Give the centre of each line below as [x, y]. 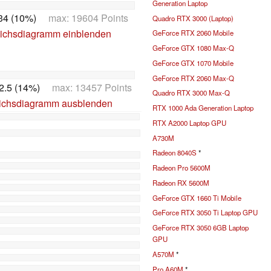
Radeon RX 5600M [181, 182]
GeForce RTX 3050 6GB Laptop [201, 228]
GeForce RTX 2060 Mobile [193, 33]
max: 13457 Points [86, 88]
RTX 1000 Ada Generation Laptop [203, 108]
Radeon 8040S [175, 153]
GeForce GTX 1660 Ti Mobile [197, 198]
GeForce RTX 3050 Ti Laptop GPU [205, 213]
